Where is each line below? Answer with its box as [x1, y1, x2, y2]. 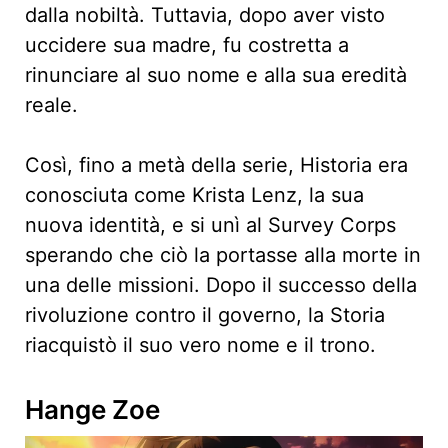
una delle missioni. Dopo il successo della [25, 273, 417, 298]
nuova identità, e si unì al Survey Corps [25, 213, 396, 238]
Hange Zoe [25, 394, 166, 426]
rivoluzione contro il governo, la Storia [25, 303, 385, 328]
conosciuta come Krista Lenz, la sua [25, 183, 364, 208]
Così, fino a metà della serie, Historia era [25, 153, 408, 178]
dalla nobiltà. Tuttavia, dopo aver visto [25, 3, 385, 28]
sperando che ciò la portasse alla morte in [25, 243, 421, 268]
